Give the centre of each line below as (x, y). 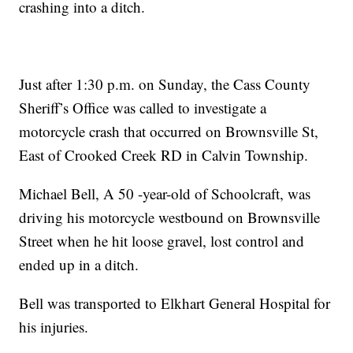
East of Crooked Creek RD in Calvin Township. (164, 155)
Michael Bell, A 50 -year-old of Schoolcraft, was (165, 194)
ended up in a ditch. (79, 265)
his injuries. (54, 327)
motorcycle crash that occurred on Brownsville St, (169, 132)
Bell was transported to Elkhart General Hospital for (175, 303)
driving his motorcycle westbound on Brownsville (170, 217)
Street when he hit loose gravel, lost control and (162, 241)
